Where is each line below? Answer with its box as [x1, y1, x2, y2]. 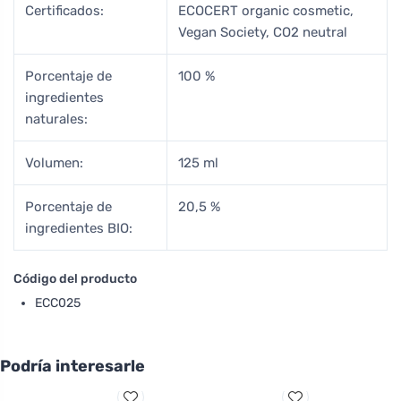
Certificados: [25, 2, 104, 19]
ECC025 [35, 294, 81, 311]
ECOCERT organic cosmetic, [178, 2, 354, 19]
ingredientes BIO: [25, 219, 132, 236]
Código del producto [13, 270, 137, 286]
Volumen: [25, 154, 83, 171]
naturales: [25, 110, 88, 127]
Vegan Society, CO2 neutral [178, 23, 347, 40]
